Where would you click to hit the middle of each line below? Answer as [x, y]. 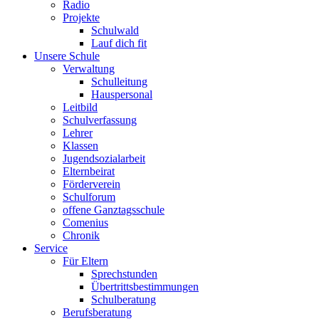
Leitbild [80, 107]
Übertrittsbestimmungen [145, 286]
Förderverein [91, 184]
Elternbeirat [89, 171]
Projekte [81, 17]
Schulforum [89, 197]
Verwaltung [89, 68]
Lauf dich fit [119, 43]
